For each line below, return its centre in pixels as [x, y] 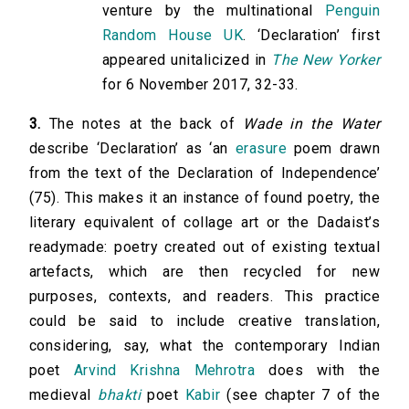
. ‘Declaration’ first [311, 36]
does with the [317, 371]
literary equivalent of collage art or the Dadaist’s [204, 223]
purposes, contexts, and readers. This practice [204, 297]
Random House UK [173, 36]
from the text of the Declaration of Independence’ [204, 173]
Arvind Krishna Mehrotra [164, 371]
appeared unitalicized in [187, 60]
